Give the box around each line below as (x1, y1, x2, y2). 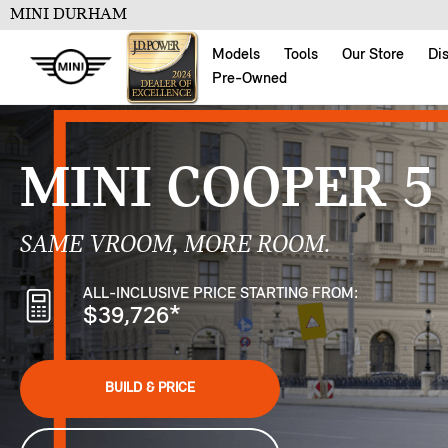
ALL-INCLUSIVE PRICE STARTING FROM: (83, 286, 358, 303)
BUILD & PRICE (105, 381, 195, 397)
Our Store (342, 47, 404, 63)
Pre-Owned (212, 71, 287, 87)
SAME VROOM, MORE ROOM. (20, 233, 330, 259)
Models (212, 47, 260, 63)
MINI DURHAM (10, 5, 127, 24)
